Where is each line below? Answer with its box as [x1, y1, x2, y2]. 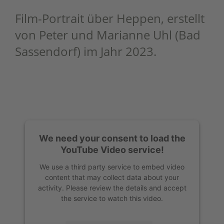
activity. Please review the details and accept [37, 183, 186, 192]
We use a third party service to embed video [39, 162, 184, 171]
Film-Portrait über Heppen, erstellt [15, 10, 204, 26]
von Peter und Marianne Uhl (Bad [15, 26, 200, 43]
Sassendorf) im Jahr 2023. [15, 43, 156, 59]
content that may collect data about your [45, 172, 179, 181]
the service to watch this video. [61, 193, 163, 202]
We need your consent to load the [38, 132, 185, 143]
